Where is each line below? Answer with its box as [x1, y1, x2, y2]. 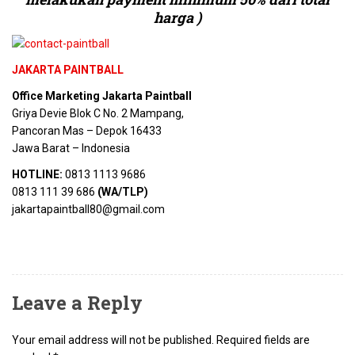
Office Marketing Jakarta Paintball [12, 90, 192, 102]
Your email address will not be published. [12, 334, 214, 346]
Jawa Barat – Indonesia [12, 142, 130, 155]
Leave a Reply [12, 290, 143, 315]
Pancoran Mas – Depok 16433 [12, 124, 162, 137]
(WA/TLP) [97, 185, 148, 198]
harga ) [154, 8, 201, 27]
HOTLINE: [12, 168, 63, 181]
